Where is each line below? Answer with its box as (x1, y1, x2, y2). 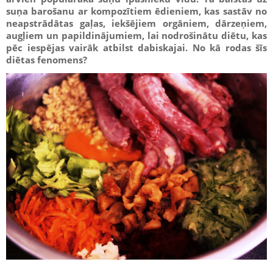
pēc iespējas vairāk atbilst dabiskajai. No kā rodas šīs (6, 41, 267, 54)
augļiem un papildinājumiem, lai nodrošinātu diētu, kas (6, 29, 267, 41)
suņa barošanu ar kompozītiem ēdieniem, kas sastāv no (6, 5, 267, 17)
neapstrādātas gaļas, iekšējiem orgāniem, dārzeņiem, (6, 17, 267, 29)
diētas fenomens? (6, 54, 87, 66)
